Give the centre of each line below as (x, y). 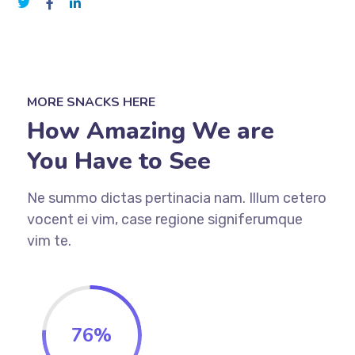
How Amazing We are (150, 131)
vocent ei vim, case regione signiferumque (164, 219)
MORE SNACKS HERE (91, 102)
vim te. (49, 240)
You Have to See (118, 161)
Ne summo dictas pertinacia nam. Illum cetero (176, 198)
